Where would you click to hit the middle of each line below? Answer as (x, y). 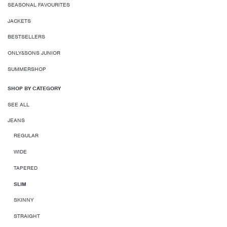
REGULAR (26, 136)
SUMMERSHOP (27, 69)
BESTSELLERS (26, 37)
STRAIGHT (27, 216)
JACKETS (19, 21)
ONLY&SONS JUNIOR (34, 53)
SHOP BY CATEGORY (34, 88)
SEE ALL (18, 104)
